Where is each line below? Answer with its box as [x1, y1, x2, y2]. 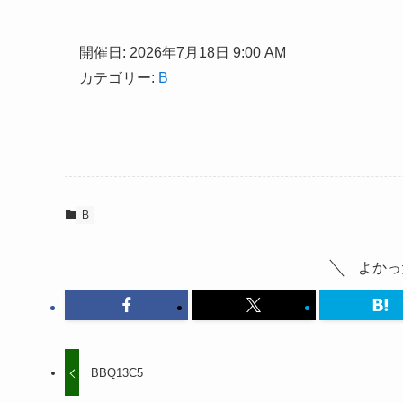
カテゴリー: [79, 70, 158, 86]
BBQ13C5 [91, 366, 144, 381]
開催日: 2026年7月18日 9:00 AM [79, 45, 286, 61]
